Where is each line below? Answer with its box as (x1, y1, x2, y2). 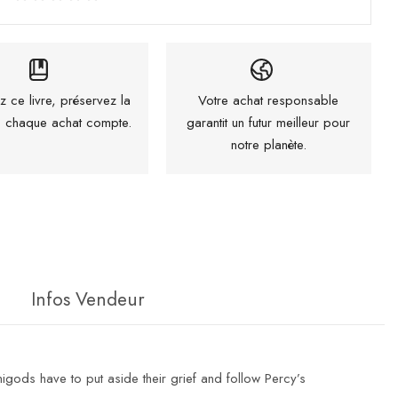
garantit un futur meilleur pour (187, 112, 351, 132)
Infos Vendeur (31, 285, 145, 313)
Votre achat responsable (198, 90, 339, 110)
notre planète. (230, 134, 306, 155)
